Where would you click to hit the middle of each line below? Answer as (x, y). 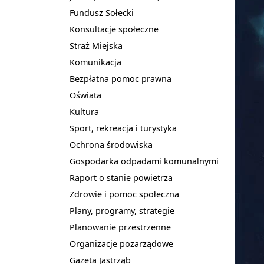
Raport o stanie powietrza (121, 178)
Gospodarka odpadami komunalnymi (144, 161)
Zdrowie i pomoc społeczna (124, 194)
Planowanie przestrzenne (120, 227)
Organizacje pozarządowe (121, 244)
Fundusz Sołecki (102, 13)
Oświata (85, 95)
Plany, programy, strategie (122, 211)
